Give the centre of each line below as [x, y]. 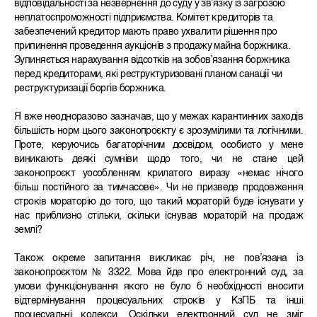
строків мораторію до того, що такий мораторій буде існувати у [158, 202]
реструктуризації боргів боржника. [90, 89]
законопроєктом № [59, 273]
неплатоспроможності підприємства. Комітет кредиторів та [144, 18]
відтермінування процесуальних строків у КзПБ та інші [158, 301]
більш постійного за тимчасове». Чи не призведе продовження [158, 188]
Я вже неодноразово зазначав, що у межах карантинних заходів [158, 117]
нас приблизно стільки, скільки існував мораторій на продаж [158, 216]
